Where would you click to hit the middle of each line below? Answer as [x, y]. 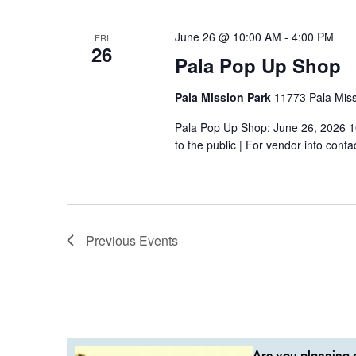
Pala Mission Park [224, 97]
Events [159, 240]
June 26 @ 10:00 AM [228, 36]
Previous [112, 240]
